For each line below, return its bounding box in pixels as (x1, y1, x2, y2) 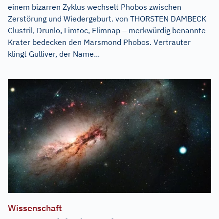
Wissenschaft (8, 202, 62, 214)
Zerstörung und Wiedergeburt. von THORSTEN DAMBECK (8, 13, 206, 23)
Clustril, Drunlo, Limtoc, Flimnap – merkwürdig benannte (8, 25, 206, 35)
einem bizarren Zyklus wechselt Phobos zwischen (8, 1, 181, 12)
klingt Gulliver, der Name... (8, 48, 100, 59)
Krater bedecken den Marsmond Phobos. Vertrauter (8, 37, 191, 47)
